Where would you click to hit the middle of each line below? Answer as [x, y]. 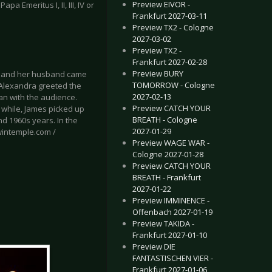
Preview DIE [154, 246]
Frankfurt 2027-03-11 [170, 16]
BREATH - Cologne [165, 120]
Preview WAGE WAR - [171, 143]
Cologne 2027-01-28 [168, 154]
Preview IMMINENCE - [171, 200]
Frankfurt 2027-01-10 [170, 235]
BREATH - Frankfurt [167, 177]
